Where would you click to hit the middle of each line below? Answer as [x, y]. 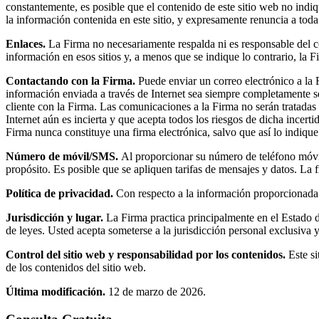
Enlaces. [26, 43]
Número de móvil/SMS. [63, 156]
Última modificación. [56, 291]
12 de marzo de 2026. [156, 291]
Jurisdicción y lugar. [54, 217]
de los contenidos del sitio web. [76, 267]
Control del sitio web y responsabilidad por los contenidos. [146, 254]
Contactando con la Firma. [70, 80]
